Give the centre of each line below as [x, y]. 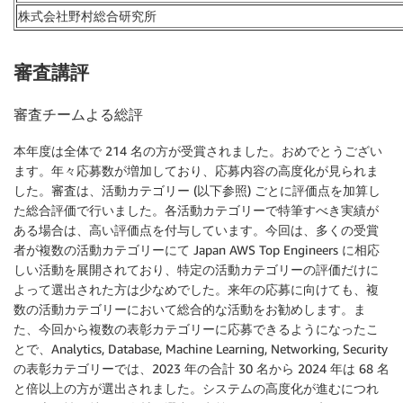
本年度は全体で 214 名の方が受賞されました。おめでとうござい [198, 150]
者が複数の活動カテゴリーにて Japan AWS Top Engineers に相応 [197, 249]
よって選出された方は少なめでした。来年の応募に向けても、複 [196, 289]
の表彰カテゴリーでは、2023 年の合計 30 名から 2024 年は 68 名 [201, 368]
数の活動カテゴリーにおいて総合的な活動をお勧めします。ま [190, 309]
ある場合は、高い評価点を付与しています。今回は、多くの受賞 [196, 229]
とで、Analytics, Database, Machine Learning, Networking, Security [201, 348]
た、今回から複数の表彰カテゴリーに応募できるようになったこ [196, 328]
